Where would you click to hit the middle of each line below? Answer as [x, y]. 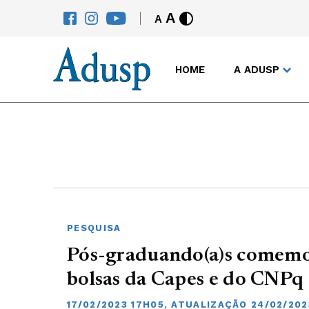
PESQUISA [94, 228]
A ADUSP [257, 69]
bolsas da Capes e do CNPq [186, 280]
